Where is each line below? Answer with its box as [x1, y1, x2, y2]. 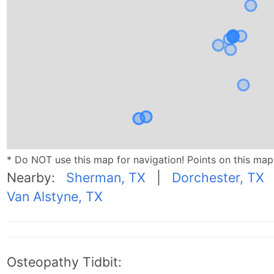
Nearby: [6, 169, 66, 185]
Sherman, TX [65, 169, 146, 185]
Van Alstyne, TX [6, 188, 103, 204]
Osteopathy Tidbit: [6, 253, 122, 270]
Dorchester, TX [171, 169, 264, 185]
